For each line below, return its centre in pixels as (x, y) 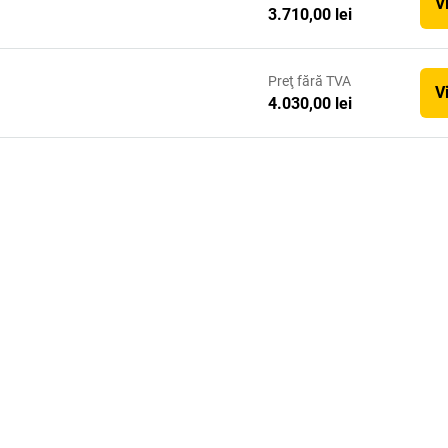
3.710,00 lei (310, 14)
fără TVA (324, 80)
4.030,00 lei (310, 103)
